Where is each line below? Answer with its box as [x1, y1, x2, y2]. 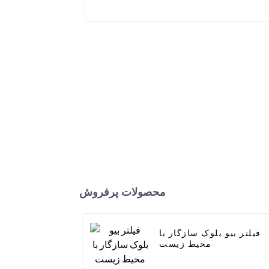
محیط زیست [159, 238, 212, 250]
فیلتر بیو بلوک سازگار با [159, 228, 261, 239]
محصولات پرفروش [79, 186, 166, 199]
